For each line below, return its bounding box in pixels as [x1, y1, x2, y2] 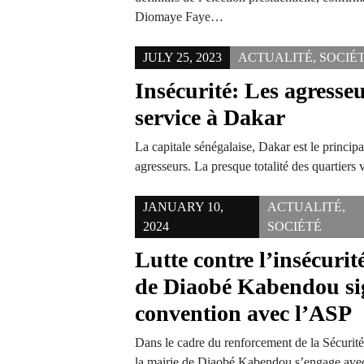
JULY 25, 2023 [143, 50, 223, 65]
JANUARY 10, [143, 200, 224, 214]
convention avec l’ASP [135, 301, 353, 327]
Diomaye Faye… [135, 10, 224, 24]
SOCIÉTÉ [267, 219, 323, 234]
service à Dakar [135, 105, 286, 131]
